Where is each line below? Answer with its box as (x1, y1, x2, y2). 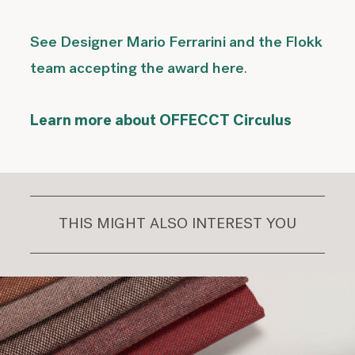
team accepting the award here (30, 62, 245, 78)
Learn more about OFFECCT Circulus (30, 114, 292, 130)
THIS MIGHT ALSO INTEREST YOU (59, 217, 296, 233)
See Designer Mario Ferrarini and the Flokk (30, 36, 323, 52)
